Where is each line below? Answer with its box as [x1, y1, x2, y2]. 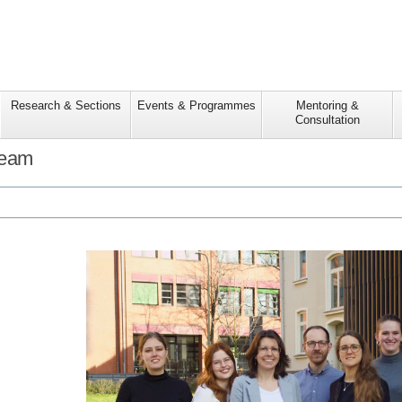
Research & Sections [10, 99, 121, 113]
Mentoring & [296, 99, 359, 113]
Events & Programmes [137, 99, 256, 113]
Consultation [295, 113, 360, 127]
